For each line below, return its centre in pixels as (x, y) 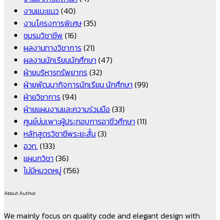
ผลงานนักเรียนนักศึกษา (60, 60)
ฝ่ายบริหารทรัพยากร (55, 72)
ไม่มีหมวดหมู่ (42, 170)
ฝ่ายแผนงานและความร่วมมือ (67, 109)
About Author (20, 193)
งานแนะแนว (41, 11)
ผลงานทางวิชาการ (53, 47)
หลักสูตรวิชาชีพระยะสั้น (60, 133)
